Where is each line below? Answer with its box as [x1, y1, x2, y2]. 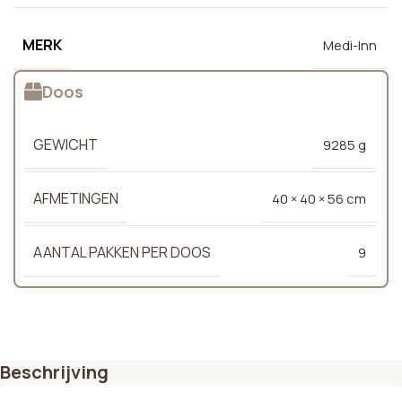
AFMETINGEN [33, 188, 118, 208]
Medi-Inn [323, 35, 377, 55]
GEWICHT [33, 134, 98, 154]
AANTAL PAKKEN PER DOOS [33, 241, 211, 262]
